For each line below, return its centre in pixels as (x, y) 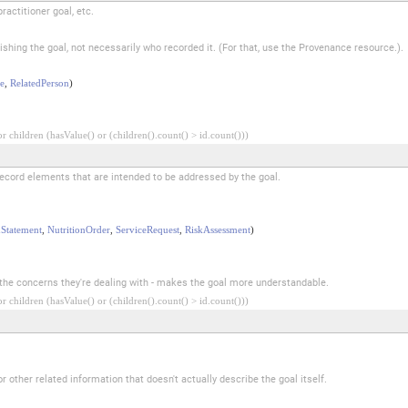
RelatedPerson (39, 82)
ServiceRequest (147, 229)
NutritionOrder (78, 229)
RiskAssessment (217, 229)
